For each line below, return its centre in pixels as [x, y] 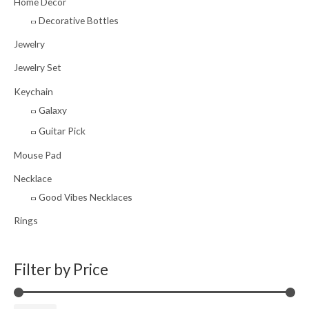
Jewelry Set [38, 68]
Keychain [33, 91]
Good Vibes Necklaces [86, 197]
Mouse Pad [38, 154]
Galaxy [53, 110]
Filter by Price [61, 269]
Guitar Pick [62, 131]
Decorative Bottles [79, 20]
